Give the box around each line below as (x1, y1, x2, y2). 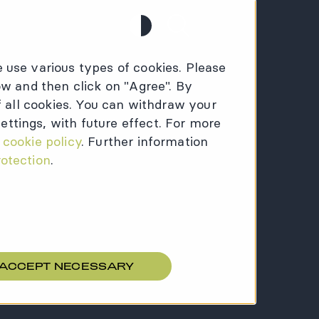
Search (166, 36, 214, 54)
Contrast (128, 36, 189, 54)
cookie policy (2, 133, 81, 150)
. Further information (80, 133, 209, 150)
